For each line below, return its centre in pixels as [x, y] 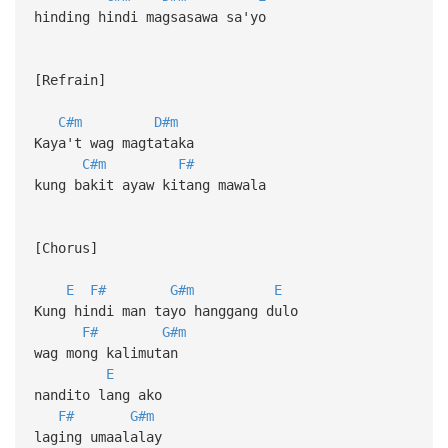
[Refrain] [69, 79]
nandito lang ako [97, 394]
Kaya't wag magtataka [113, 142]
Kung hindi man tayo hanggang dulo [165, 310]
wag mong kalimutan [105, 352]
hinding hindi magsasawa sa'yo [149, 16]
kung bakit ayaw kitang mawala [149, 184]
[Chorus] [65, 247]
